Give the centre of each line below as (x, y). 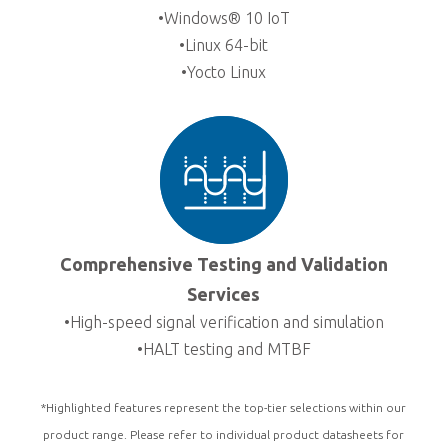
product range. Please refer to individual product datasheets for (224, 434)
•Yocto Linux (224, 71)
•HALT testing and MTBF (223, 348)
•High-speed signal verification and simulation (223, 321)
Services (224, 293)
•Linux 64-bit (224, 44)
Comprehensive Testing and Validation (223, 263)
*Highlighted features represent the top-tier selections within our (224, 407)
